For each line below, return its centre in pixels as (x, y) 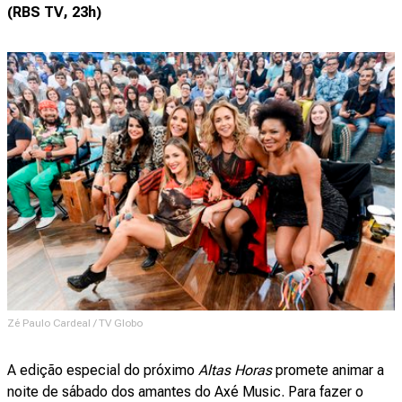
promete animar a (328, 371)
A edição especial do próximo (103, 371)
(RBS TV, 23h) (54, 13)
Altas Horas (235, 371)
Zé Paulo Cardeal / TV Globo (75, 323)
